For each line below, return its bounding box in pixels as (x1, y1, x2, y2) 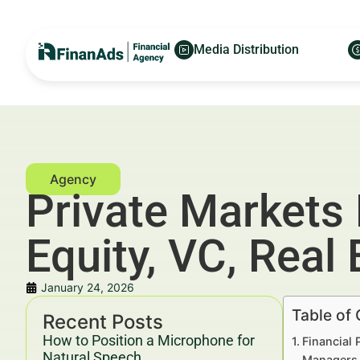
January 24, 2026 (41, 280, 134, 294)
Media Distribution (194, 42, 299, 57)
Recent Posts (43, 310, 163, 333)
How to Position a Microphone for (43, 332, 255, 349)
